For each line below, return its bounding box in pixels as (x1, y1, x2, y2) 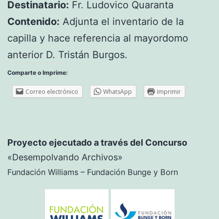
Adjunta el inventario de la (60, 16, 184, 28)
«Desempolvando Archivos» (7, 152, 123, 163)
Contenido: (7, 16, 60, 28)
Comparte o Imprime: (7, 69, 68, 77)
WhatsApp (103, 88, 132, 96)
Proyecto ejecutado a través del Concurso (7, 137, 187, 148)
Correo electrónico (25, 88, 78, 96)
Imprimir (157, 88, 181, 96)
